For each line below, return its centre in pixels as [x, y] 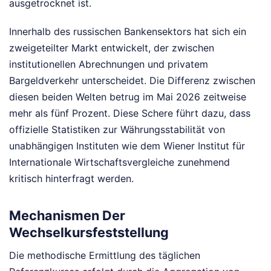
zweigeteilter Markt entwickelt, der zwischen [112, 48]
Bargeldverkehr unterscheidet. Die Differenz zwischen [132, 81]
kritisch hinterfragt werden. [71, 179]
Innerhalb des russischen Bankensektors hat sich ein [128, 32]
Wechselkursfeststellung [89, 232]
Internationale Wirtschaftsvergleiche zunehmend [119, 162]
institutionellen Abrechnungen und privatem [109, 64]
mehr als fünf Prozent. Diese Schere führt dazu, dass [130, 113]
